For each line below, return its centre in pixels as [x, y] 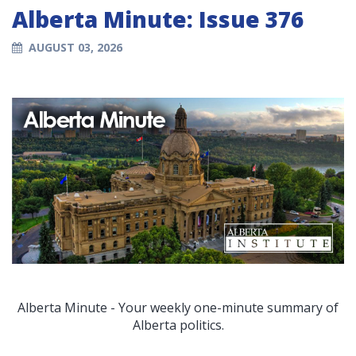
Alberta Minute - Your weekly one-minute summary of [178, 308]
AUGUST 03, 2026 [75, 48]
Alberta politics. [178, 325]
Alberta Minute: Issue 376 [158, 19]
